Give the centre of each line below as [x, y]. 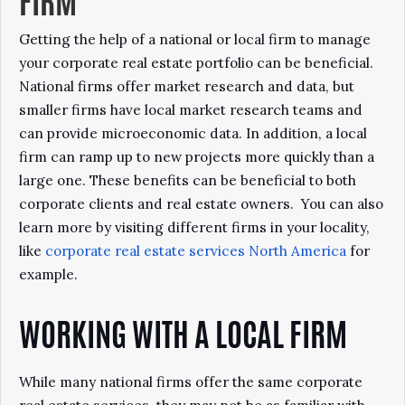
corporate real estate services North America [196, 251]
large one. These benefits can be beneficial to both [188, 180]
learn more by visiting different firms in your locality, [194, 227]
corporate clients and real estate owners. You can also [201, 204]
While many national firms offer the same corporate [191, 382]
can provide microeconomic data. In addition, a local [193, 133]
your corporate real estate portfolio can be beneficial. [196, 63]
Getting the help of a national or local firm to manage [195, 39]
